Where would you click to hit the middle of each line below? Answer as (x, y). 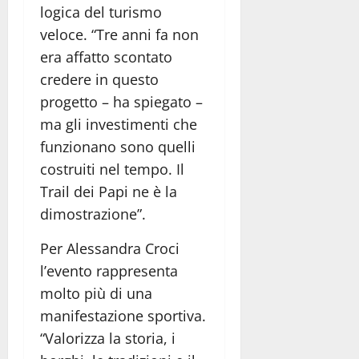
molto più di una (96, 293)
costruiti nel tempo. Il (112, 169)
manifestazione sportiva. (123, 315)
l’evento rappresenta (109, 270)
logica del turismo (101, 12)
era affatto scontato (106, 56)
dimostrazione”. (93, 214)
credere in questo (99, 79)
